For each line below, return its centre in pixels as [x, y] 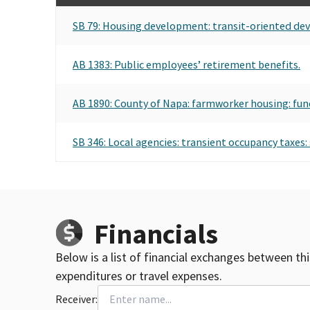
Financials [156, 234]
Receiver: [76, 299]
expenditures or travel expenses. [139, 275]
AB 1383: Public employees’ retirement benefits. [186, 64]
